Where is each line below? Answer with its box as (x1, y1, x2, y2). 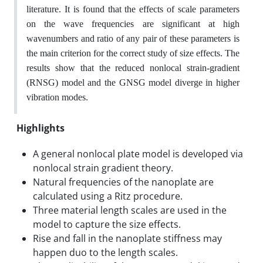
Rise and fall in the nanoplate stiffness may (33, 232, 222, 245)
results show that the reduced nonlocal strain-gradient (26, 63, 240, 73)
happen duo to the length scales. (33, 246, 178, 259)
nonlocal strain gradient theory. (33, 161, 173, 174)
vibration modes (26, 92, 86, 102)
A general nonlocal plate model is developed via (33, 147, 243, 160)
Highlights (16, 122, 65, 134)
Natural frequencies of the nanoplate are (33, 176, 214, 188)
